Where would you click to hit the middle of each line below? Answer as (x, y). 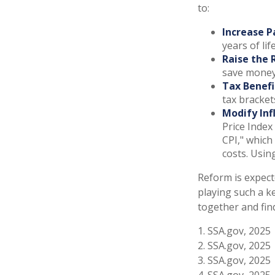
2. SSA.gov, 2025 (234, 245)
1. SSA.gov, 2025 (234, 230)
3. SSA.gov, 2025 (234, 260)
